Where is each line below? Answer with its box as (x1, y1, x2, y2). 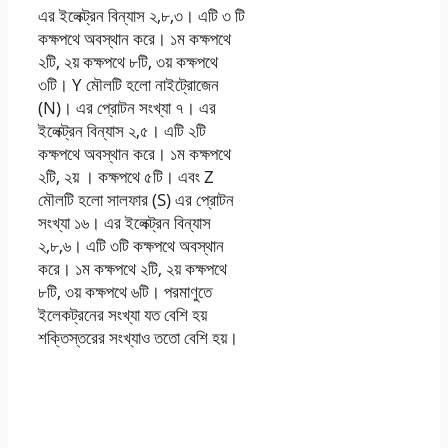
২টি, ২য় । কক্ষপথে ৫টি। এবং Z (38, 164, 214, 188)
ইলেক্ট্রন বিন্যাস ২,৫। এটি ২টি (38, 118, 206, 142)
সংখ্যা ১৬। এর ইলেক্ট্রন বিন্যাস (38, 210, 211, 234)
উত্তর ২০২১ (95, 397, 192, 426)
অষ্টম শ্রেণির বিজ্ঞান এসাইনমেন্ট (38, 369, 248, 398)
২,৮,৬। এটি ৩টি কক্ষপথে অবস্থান (38, 233, 224, 257)
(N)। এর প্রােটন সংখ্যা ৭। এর (38, 95, 216, 119)
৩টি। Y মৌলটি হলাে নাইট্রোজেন (38, 72, 219, 96)
